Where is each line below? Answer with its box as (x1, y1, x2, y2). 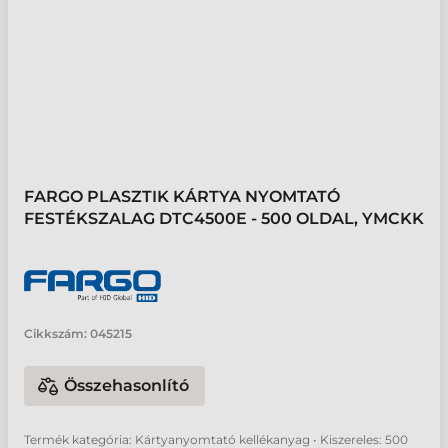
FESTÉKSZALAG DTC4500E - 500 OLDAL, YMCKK (24, 209, 424, 228)
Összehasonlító (64, 376, 189, 395)
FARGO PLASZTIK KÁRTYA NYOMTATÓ (24, 187, 340, 206)
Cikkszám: (24, 326, 87, 341)
